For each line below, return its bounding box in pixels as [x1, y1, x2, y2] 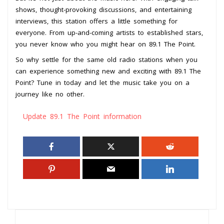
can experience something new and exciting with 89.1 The [15, 66, 201, 75]
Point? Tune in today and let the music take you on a [15, 77, 189, 87]
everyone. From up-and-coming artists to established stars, [15, 27, 203, 37]
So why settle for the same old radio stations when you [15, 54, 197, 64]
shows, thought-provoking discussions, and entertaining [15, 4, 191, 14]
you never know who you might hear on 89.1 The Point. [15, 39, 195, 48]
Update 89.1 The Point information [23, 111, 141, 121]
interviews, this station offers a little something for [15, 16, 177, 25]
